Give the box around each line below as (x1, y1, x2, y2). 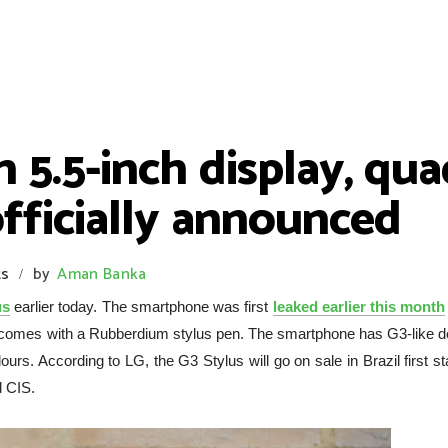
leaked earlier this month (272, 298, 446, 315)
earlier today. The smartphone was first (9, 298, 273, 315)
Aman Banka (57, 261, 147, 288)
